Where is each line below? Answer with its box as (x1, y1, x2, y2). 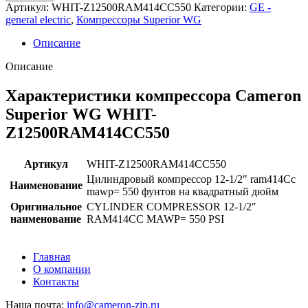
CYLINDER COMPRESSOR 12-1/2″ (87, 200, 256, 212)
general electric (5, 13, 71, 25)
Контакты (33, 275, 79, 287)
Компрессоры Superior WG (76, 13, 201, 25)
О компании (33, 263, 91, 275)
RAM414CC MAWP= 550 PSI (87, 212, 224, 225)
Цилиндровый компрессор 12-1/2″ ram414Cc (87, 173, 296, 185)
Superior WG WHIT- (5, 104, 157, 123)
